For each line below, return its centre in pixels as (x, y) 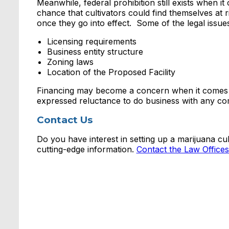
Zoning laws (70, 62)
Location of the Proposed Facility (111, 72)
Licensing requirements (91, 42)
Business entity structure (95, 52)
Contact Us (64, 120)
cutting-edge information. (86, 150)
